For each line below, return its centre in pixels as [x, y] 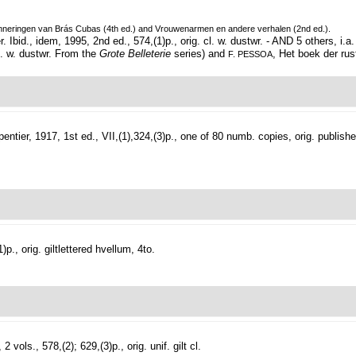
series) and [199, 54]
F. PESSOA [250, 54]
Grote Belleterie [135, 54]
